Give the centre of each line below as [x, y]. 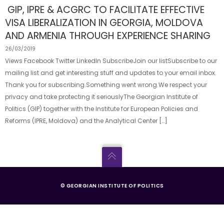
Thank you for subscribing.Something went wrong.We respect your [106, 85]
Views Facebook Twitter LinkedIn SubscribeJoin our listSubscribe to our [111, 61]
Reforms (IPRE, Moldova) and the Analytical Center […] [86, 121]
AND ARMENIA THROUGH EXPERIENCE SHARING [108, 36]
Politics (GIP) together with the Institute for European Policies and [101, 109]
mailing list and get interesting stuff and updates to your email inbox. [111, 73]
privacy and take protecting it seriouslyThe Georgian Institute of [101, 97]
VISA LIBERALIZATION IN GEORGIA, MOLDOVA [104, 23]
